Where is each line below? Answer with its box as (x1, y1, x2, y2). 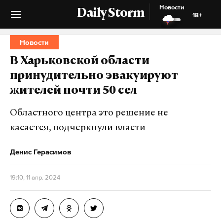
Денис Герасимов (10, 147, 71, 156)
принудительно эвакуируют (10, 71, 178, 82)
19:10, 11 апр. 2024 (10, 174, 60, 181)
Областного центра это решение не (10, 109, 168, 118)
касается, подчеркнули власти (10, 123, 146, 133)
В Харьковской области (10, 56, 149, 67)
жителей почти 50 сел (10, 86, 137, 97)
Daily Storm (77, 8, 144, 20)
